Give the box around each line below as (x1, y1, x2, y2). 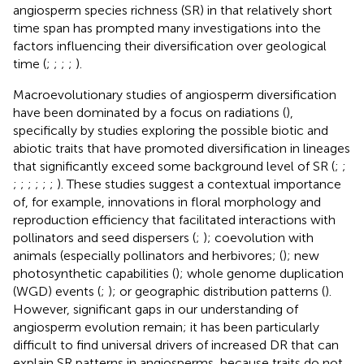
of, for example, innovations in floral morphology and (13, 193, 321, 210)
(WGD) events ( (13, 283, 101, 299)
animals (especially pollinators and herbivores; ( (13, 247, 283, 263)
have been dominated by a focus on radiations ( (13, 104, 286, 120)
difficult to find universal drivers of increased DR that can (13, 336, 339, 353)
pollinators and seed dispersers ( (13, 229, 196, 245)
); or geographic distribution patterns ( (108, 283, 325, 299)
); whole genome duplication (175, 265, 344, 281)
